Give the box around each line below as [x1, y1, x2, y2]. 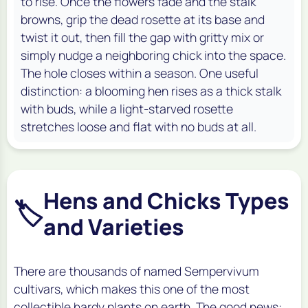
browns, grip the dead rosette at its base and [21, 11, 265, 28]
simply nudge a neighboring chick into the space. [21, 47, 286, 64]
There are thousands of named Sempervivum [14, 263, 259, 280]
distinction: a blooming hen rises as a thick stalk [21, 82, 281, 100]
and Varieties [43, 212, 184, 243]
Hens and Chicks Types [43, 186, 289, 217]
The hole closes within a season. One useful [21, 65, 258, 82]
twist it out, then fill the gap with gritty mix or [21, 29, 264, 46]
